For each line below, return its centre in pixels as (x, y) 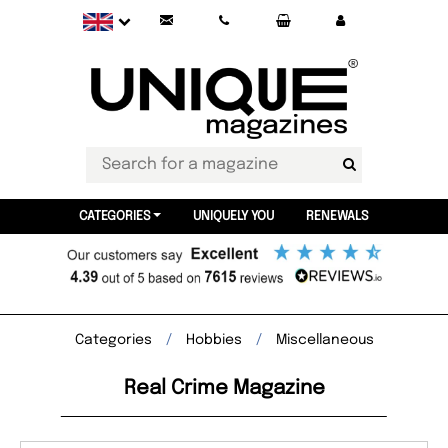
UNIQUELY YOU (233, 216)
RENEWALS (337, 216)
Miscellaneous (324, 340)
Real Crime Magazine (224, 388)
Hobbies (213, 340)
